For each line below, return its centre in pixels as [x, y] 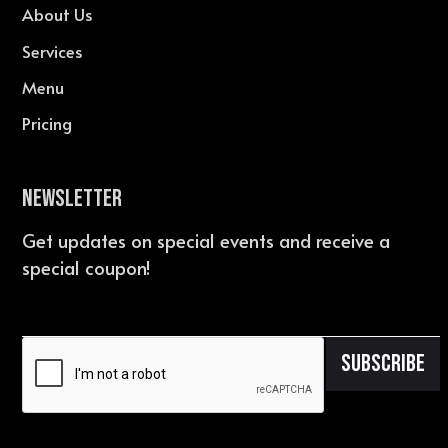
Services [53, 51]
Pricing [47, 123]
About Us [58, 15]
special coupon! [86, 267]
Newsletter [72, 198]
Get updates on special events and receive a [206, 240]
